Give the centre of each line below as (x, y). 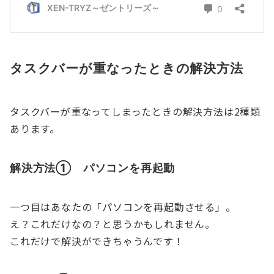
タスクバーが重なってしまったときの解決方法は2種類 (135, 111)
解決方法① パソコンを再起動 (93, 167)
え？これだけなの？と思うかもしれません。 (113, 224)
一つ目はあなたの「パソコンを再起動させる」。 (123, 206)
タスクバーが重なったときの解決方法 (127, 68)
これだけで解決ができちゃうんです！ (97, 241)
